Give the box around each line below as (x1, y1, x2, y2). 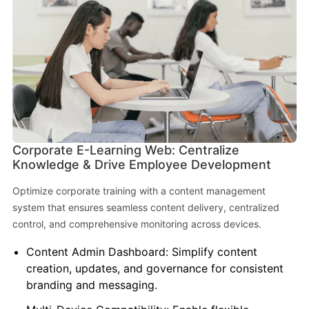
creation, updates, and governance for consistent (26, 261, 283, 276)
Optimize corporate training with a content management (12, 185, 266, 197)
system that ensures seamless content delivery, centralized (12, 201, 279, 214)
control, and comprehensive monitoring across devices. (12, 218, 261, 230)
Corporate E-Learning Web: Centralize (12, 143, 239, 158)
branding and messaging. (26, 278, 157, 292)
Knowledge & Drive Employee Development (12, 157, 271, 172)
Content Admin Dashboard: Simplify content (26, 245, 257, 259)
